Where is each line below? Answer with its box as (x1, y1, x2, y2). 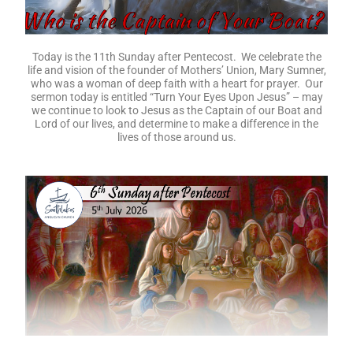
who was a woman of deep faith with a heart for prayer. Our (30, 76, 323, 90)
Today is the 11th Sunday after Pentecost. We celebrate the (32, 50, 321, 63)
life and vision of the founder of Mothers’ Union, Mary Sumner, (27, 63, 326, 76)
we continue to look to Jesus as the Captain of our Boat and (31, 103, 322, 117)
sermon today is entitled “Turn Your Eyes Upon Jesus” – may (30, 90, 323, 103)
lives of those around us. (117, 130, 236, 143)
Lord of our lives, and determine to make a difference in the (35, 117, 318, 130)
